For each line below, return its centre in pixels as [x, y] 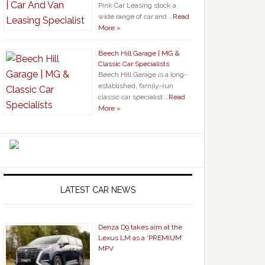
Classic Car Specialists [134, 64]
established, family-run [136, 86]
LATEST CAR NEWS [98, 190]
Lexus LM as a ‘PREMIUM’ [140, 238]
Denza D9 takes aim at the [140, 227]
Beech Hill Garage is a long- [143, 75]
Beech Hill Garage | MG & [139, 53]
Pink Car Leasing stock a [137, 5]
